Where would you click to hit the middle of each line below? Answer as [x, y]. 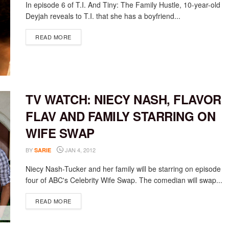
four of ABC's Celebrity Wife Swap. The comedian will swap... [124, 180]
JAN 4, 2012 [79, 150]
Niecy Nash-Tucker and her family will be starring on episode [123, 168]
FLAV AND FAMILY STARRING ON [121, 116]
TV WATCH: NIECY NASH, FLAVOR [123, 99]
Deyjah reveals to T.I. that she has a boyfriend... [103, 16]
